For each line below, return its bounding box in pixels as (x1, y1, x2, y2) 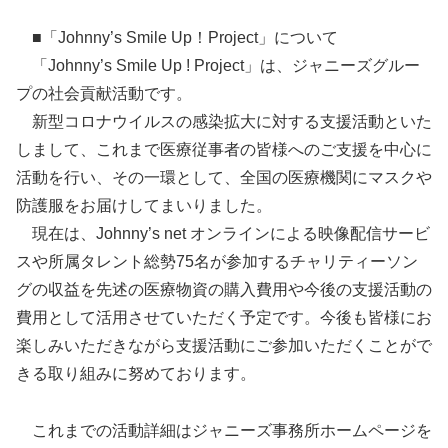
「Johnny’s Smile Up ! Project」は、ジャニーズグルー (16, 57, 420, 75)
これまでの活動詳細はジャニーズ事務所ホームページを (16, 421, 432, 439)
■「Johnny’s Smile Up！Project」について (16, 29, 338, 47)
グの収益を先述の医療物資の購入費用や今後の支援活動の (16, 281, 432, 299)
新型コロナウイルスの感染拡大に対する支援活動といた (16, 113, 432, 131)
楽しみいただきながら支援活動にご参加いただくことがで (16, 337, 432, 355)
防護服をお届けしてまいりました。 (16, 197, 272, 215)
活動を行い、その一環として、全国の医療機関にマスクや (16, 169, 432, 187)
